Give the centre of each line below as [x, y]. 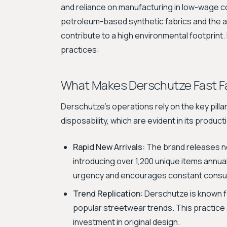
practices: [80, 50]
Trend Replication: [108, 194]
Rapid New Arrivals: [109, 147]
